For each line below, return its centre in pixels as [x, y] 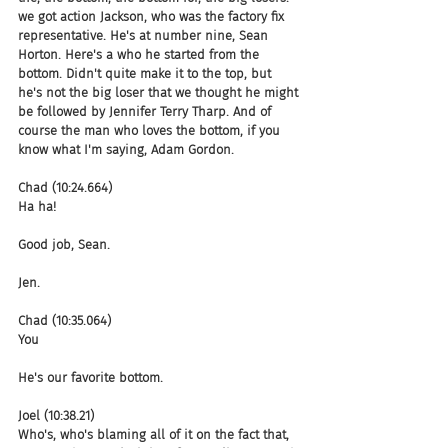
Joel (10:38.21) [56, 415]
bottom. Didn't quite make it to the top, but [146, 73]
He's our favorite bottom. [90, 377]
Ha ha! [37, 206]
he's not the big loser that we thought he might [160, 92]
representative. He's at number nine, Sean [145, 35]
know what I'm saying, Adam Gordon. [126, 149]
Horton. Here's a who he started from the [140, 54]
